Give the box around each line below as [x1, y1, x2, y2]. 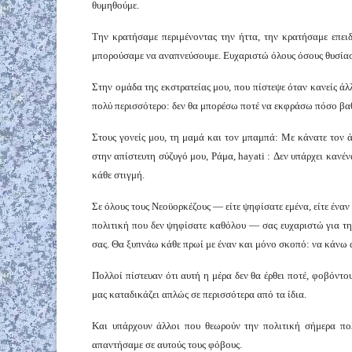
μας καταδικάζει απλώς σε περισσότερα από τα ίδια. [92, 288, 306, 300]
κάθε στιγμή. [92, 168, 145, 181]
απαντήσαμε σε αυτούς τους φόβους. [92, 338, 242, 350]
